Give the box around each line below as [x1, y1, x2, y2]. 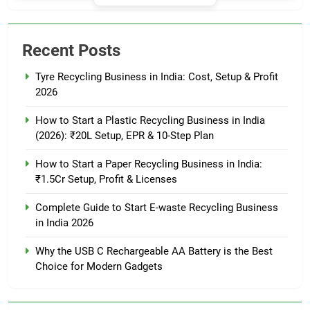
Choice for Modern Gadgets [35, 260, 163, 273]
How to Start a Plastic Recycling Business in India [35, 114, 265, 127]
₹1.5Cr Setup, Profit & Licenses [35, 173, 177, 185]
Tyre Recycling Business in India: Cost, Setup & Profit [35, 71, 278, 83]
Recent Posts [22, 41, 120, 60]
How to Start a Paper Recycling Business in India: [35, 158, 262, 170]
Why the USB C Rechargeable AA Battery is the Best [35, 245, 273, 257]
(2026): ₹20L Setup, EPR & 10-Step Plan [35, 129, 214, 142]
